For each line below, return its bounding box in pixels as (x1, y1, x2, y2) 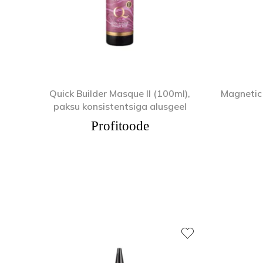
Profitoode (90, 118, 149, 133)
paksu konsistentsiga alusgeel (53, 100, 187, 112)
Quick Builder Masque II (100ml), (49, 87, 190, 99)
